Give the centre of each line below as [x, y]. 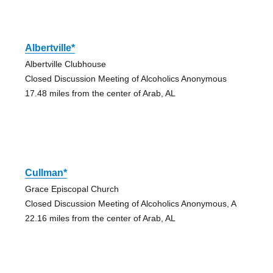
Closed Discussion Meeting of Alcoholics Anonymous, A [130, 203]
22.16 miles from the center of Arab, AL [100, 218]
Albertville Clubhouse [65, 64]
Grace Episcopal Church [72, 189]
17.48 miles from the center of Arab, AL [100, 93]
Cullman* [46, 172]
